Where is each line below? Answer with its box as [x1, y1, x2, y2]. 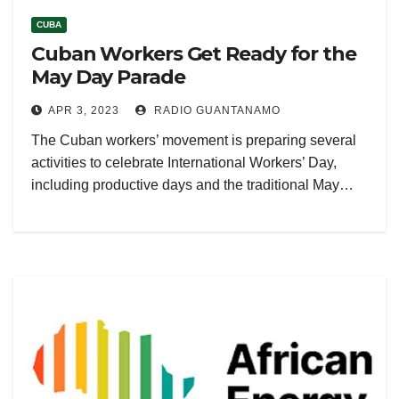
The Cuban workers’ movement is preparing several [31, 133, 356, 148]
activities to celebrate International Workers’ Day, [31, 155, 337, 170]
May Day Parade [31, 65, 185, 89]
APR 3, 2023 [48, 104, 119, 117]
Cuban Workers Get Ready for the [31, 42, 356, 66]
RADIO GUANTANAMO [151, 104, 281, 117]
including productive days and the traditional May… [31, 177, 354, 192]
